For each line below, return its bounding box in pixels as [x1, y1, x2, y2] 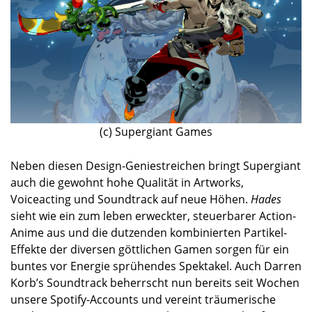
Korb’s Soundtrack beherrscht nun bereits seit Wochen [10, 274, 299, 290]
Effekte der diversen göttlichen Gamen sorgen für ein [10, 241, 289, 257]
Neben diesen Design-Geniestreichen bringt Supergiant [10, 157, 301, 173]
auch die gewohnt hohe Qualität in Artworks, [10, 174, 244, 190]
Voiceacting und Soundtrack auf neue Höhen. [10, 191, 251, 207]
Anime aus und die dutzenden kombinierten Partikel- [10, 224, 287, 240]
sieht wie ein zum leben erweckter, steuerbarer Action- [10, 208, 296, 224]
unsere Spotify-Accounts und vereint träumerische [10, 291, 276, 307]
